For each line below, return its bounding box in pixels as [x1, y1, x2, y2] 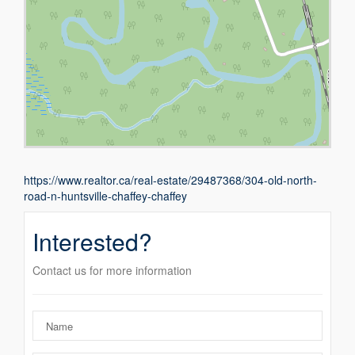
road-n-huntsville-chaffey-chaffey [24, 188, 188, 204]
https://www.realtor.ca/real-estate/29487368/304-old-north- [24, 172, 318, 189]
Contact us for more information [32, 262, 193, 279]
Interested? [32, 224, 153, 259]
